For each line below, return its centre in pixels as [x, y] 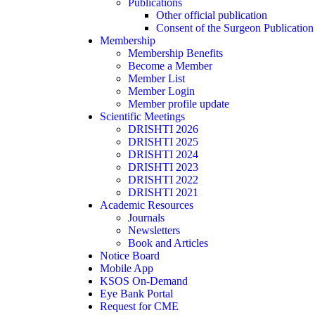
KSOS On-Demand [144, 281]
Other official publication [212, 15]
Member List [156, 78]
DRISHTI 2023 [163, 167]
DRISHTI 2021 [163, 192]
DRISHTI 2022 [163, 180]
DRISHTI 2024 [163, 154]
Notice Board [130, 256]
